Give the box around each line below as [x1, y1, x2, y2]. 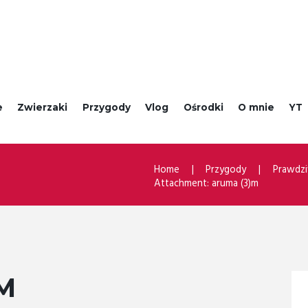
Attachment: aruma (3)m [154, 175, 258, 192]
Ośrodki [183, 102, 223, 113]
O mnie [238, 102, 275, 113]
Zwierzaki [17, 102, 68, 113]
